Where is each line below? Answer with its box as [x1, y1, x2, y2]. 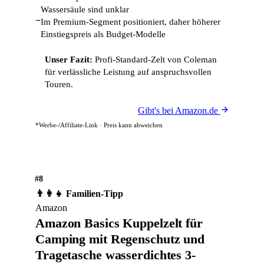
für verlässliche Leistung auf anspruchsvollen [45, 67, 212, 77]
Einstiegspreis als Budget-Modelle [41, 29, 166, 39]
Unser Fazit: [45, 55, 93, 64]
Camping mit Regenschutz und [35, 232, 205, 246]
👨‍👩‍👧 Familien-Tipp [35, 189, 123, 199]
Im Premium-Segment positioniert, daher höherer [41, 17, 220, 27]
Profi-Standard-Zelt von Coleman [93, 55, 217, 64]
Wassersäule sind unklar [41, 5, 129, 14]
